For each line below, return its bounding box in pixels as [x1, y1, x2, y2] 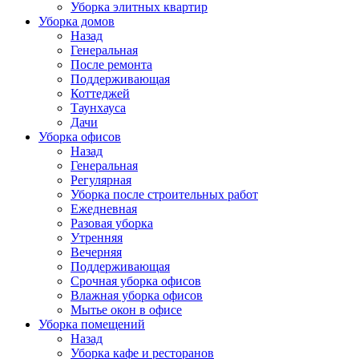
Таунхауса [71, 101, 126, 115]
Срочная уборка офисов [71, 274, 201, 288]
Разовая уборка [71, 216, 153, 230]
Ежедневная [71, 202, 137, 216]
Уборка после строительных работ [71, 188, 258, 201]
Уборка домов [38, 14, 115, 28]
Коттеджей [71, 87, 130, 100]
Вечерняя [71, 245, 122, 259]
